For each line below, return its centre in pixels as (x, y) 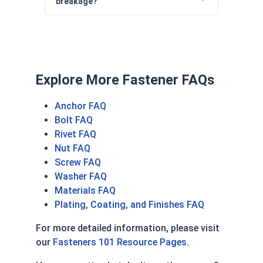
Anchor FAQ (80, 106)
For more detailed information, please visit (128, 228)
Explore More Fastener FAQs (125, 80)
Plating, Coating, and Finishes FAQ (129, 204)
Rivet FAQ (75, 134)
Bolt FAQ (74, 120)
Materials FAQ (85, 190)
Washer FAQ (81, 176)
